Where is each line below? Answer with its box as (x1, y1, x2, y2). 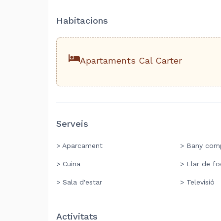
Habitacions (56, 15, 108, 26)
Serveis (56, 118, 88, 129)
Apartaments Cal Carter (79, 55, 182, 66)
